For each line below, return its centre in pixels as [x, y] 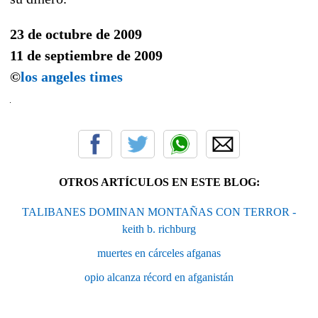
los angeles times [73, 76]
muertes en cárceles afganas [159, 253]
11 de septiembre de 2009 [86, 55]
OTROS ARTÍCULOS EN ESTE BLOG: [159, 182]
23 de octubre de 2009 [76, 34]
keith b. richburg [159, 229]
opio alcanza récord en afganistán [159, 277]
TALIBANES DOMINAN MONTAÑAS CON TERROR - [159, 212]
